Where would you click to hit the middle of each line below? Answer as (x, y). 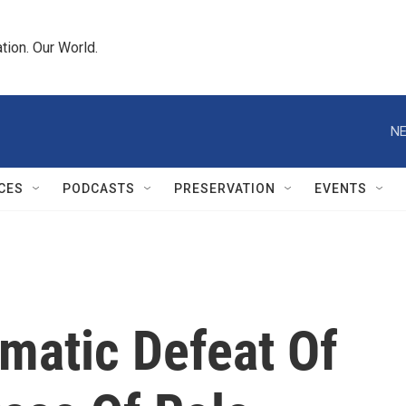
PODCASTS (99, 188)
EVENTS (341, 188)
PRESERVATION (225, 188)
